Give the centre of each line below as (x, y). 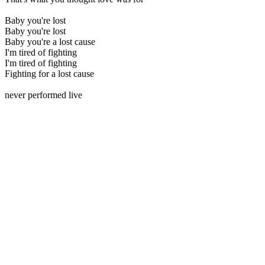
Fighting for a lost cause (49, 74)
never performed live (43, 95)
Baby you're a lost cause (50, 42)
